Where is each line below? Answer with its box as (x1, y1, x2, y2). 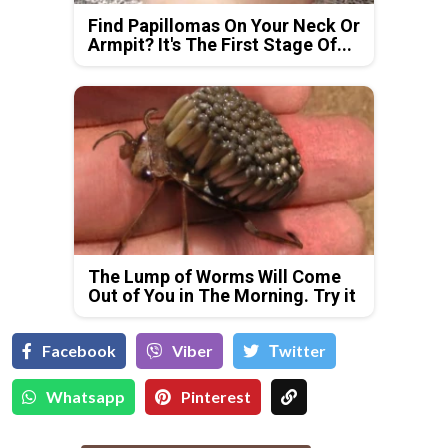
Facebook (42, 340, 116, 360)
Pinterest (181, 386, 251, 406)
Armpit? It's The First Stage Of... (88, 34, 352, 55)
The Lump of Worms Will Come (88, 265, 341, 287)
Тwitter (269, 340, 326, 360)
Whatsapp (46, 386, 125, 406)
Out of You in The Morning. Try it (88, 284, 356, 306)
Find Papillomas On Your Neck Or (88, 15, 360, 36)
